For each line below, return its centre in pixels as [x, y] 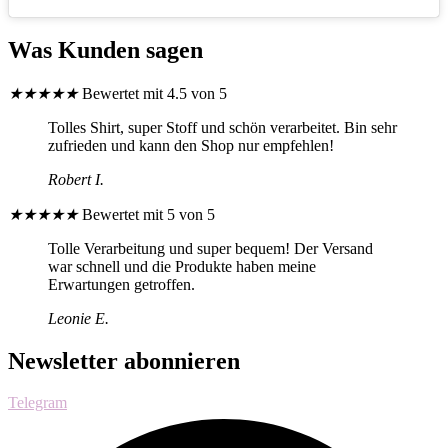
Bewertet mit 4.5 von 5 [154, 93]
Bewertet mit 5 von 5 [148, 214]
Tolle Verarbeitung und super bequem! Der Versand [210, 248]
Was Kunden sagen [105, 49]
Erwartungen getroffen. [121, 284]
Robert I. [76, 179]
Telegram [37, 403]
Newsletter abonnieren [124, 360]
